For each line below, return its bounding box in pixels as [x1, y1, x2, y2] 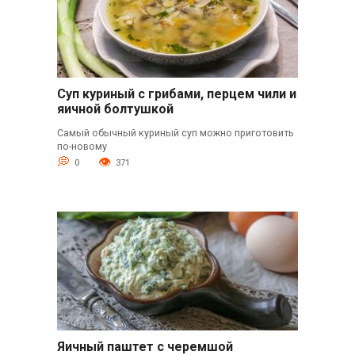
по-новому [56, 139, 107, 152]
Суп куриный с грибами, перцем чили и [56, 86, 296, 102]
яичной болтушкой [56, 101, 174, 117]
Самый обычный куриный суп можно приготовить [56, 126, 294, 139]
